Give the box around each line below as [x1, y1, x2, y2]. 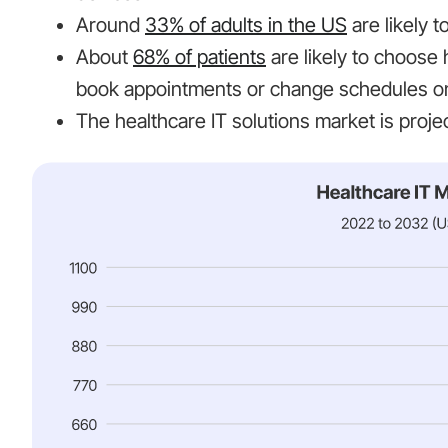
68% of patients [133, 45, 266, 70]
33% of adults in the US [145, 13, 347, 38]
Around [76, 13, 145, 38]
